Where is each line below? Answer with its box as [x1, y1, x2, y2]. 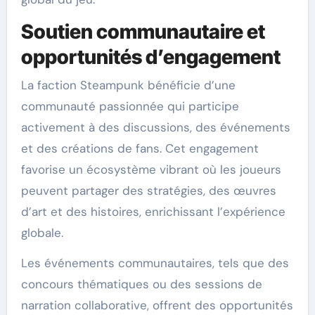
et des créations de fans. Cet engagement [20, 140, 259, 156]
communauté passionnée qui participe [20, 98, 239, 114]
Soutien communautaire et [20, 20, 265, 44]
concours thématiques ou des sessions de [20, 276, 262, 292]
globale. [20, 224, 63, 240]
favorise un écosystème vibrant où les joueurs [20, 161, 281, 177]
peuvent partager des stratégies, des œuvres [20, 182, 276, 198]
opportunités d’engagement [20, 45, 281, 70]
